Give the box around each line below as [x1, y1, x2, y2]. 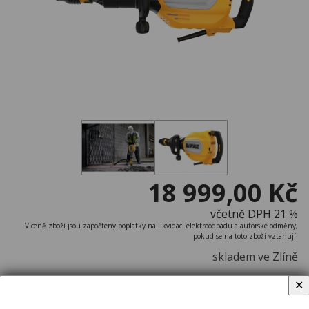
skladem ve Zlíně [212, 248, 298, 264]
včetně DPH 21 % [210, 206, 298, 221]
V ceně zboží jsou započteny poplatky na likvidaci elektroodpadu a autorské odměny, [25, 220, 298, 230]
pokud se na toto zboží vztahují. [193, 230, 298, 241]
